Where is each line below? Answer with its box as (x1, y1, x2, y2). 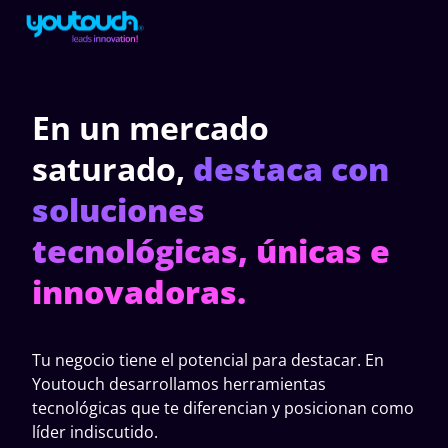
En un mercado (32, 106, 269, 150)
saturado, (32, 147, 185, 191)
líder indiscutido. (32, 421, 158, 444)
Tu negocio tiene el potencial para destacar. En (32, 349, 384, 372)
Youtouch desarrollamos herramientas (32, 373, 326, 396)
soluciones (32, 188, 205, 232)
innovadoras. (32, 270, 246, 314)
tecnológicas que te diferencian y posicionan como (32, 397, 414, 420)
